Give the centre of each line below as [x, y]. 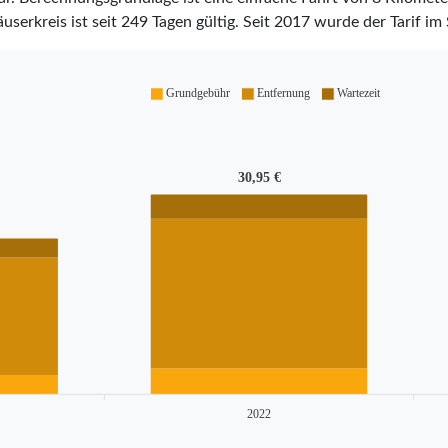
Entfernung [283, 93]
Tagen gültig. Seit [210, 21]
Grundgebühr [197, 93]
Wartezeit [358, 93]
